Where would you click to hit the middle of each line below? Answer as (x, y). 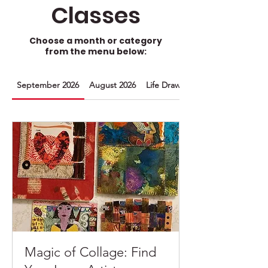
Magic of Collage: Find (90, 252)
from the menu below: (96, 51)
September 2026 (48, 85)
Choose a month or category (96, 41)
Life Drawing (169, 85)
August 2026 (113, 85)
